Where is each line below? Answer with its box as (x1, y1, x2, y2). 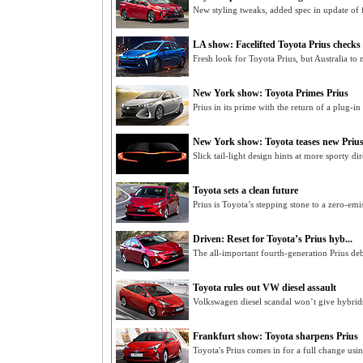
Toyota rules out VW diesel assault (193, 282, 336, 293)
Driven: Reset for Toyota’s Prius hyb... (193, 233, 352, 245)
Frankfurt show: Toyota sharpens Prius (193, 331, 358, 342)
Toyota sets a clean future (193, 185, 298, 196)
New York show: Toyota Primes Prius (193, 88, 348, 99)
